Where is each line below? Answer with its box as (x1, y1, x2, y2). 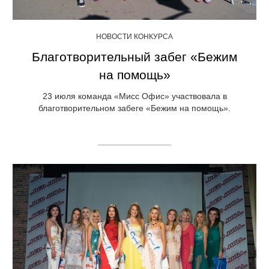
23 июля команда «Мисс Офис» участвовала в (42, 91, 227, 101)
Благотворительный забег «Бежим (32, 50, 237, 64)
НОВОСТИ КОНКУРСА (96, 32, 173, 41)
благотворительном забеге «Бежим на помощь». (38, 103, 231, 113)
